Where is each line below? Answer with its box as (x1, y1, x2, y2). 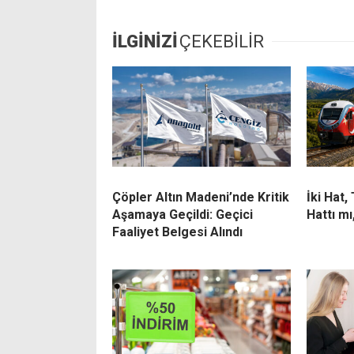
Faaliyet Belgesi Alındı (112, 224, 243, 240)
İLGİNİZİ (112, 32, 178, 52)
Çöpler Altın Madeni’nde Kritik (112, 190, 289, 205)
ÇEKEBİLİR (179, 32, 264, 52)
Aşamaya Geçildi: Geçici (112, 207, 253, 223)
